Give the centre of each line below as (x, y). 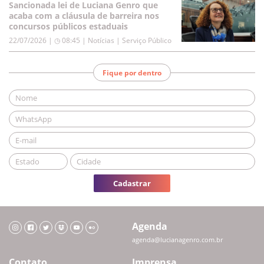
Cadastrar (132, 183)
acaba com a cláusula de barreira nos (84, 16)
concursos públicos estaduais (68, 26)
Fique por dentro (132, 72)
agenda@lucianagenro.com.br (177, 240)
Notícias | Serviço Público (130, 40)
